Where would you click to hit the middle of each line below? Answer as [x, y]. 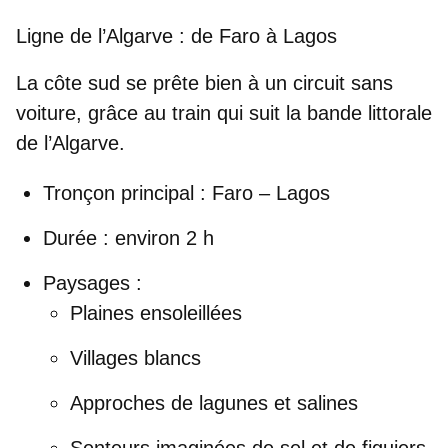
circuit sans [343, 82]
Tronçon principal [118, 192]
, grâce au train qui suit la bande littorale [254, 112]
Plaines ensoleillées [156, 312]
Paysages [86, 282]
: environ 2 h [155, 237]
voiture [46, 112]
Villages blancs [135, 357]
